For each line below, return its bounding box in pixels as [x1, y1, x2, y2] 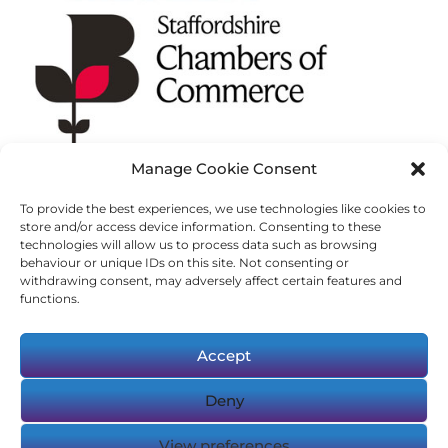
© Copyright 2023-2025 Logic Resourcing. [98, 422, 350, 438]
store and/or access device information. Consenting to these [20, 219, 381, 234]
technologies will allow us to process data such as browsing [20, 237, 377, 252]
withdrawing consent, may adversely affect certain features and [20, 273, 402, 288]
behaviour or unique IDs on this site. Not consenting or [20, 255, 349, 270]
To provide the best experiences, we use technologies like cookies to [20, 201, 426, 216]
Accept [197, 345, 251, 365]
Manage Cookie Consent [131, 159, 317, 178]
